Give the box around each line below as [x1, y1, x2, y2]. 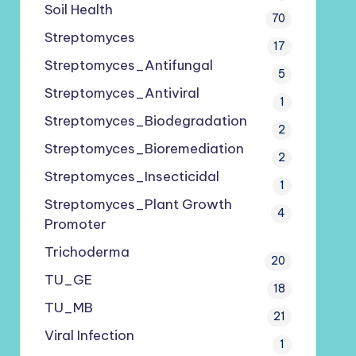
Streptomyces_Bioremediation [44, 140, 244, 157]
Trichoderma [44, 243, 130, 261]
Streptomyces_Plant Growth [44, 195, 232, 213]
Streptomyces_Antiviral [44, 84, 199, 102]
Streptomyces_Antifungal [44, 56, 213, 74]
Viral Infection [44, 327, 134, 344]
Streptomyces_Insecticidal [44, 168, 219, 185]
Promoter [44, 215, 106, 233]
